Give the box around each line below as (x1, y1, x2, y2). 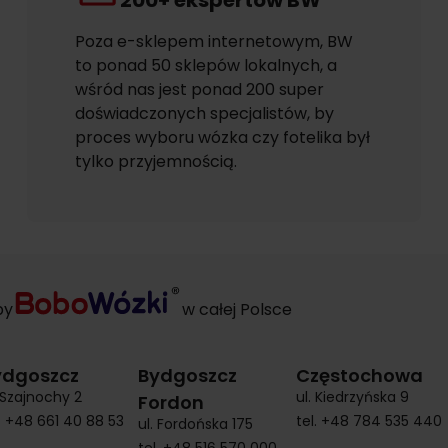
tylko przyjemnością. (74, 150, 237, 173)
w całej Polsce (181, 298, 292, 321)
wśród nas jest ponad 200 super (74, 78, 324, 101)
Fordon (138, 390, 204, 415)
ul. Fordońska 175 (138, 414, 253, 434)
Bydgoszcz (138, 363, 237, 388)
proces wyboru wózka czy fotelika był (74, 126, 370, 149)
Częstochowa (296, 363, 423, 388)
